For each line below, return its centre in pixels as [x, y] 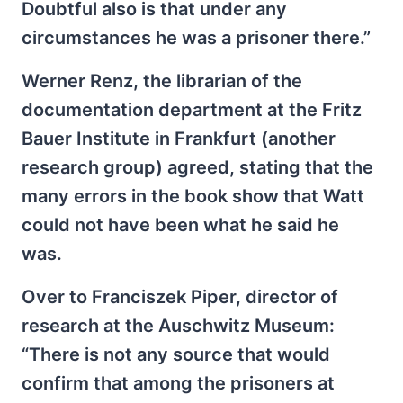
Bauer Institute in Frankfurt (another [179, 139]
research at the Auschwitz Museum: [178, 326]
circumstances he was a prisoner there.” [196, 38]
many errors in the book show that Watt [193, 197]
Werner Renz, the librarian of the [162, 81]
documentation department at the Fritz [192, 110]
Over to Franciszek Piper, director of [180, 297]
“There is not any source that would [176, 355]
